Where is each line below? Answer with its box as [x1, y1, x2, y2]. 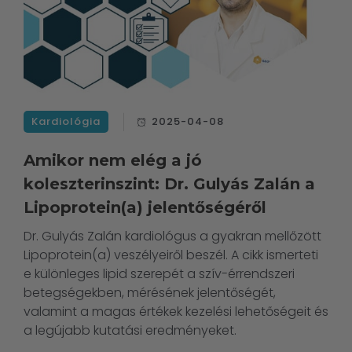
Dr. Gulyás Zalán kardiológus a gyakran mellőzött [24, 227, 321, 246]
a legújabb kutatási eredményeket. [24, 321, 236, 340]
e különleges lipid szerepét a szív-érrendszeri [24, 265, 295, 284]
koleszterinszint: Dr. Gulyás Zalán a [24, 174, 315, 194]
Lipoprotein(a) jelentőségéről [24, 198, 266, 218]
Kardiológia [31, 114, 101, 130]
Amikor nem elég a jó [24, 151, 202, 170]
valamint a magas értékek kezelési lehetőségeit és [24, 302, 328, 321]
